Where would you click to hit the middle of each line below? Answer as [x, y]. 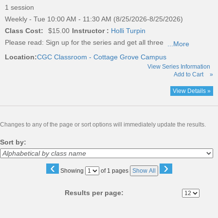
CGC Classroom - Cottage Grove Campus [102, 57]
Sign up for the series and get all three [105, 42]
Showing [73, 171]
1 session [19, 7]
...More [178, 44]
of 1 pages [114, 171]
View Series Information [180, 66]
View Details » [192, 91]
